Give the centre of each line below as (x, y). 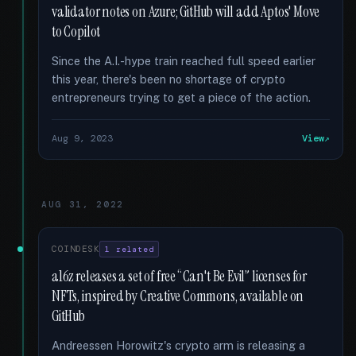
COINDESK (76, 249)
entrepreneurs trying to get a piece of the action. (181, 97)
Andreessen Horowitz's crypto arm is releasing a (178, 345)
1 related (130, 249)
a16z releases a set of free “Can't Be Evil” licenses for (179, 277)
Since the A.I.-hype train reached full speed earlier (184, 61)
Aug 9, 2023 (82, 138)
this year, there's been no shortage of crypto (168, 79)
